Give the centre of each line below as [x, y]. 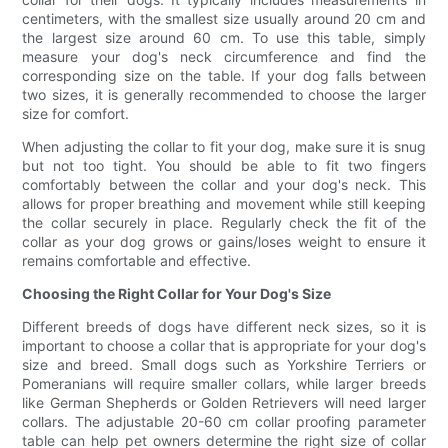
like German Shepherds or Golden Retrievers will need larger [224, 403]
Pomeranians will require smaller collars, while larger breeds [224, 384]
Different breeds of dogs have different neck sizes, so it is [224, 327]
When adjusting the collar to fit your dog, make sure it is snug [224, 147]
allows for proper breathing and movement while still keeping [224, 204]
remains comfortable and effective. [137, 261]
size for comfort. [76, 114]
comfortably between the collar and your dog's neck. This [224, 185]
